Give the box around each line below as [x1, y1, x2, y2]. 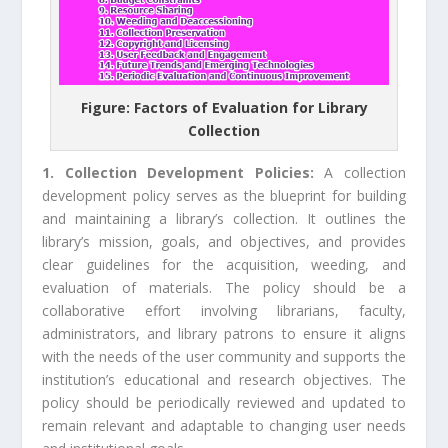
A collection [324, 163, 406, 183]
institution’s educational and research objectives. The [42, 370, 406, 390]
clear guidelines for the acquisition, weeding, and [42, 255, 406, 275]
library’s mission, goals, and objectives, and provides [42, 232, 406, 252]
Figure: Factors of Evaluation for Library [80, 98, 368, 118]
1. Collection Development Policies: [42, 163, 325, 183]
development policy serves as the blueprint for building [42, 186, 406, 206]
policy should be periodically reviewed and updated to [42, 393, 406, 413]
